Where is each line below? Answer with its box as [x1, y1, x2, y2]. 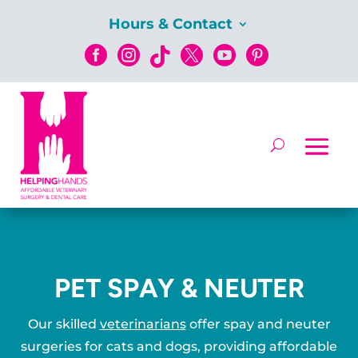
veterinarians [99, 316, 186, 332]
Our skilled [27, 316, 100, 332]
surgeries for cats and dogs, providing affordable [21, 338, 337, 354]
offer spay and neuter [185, 316, 331, 332]
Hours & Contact [109, 15, 233, 33]
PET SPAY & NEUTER [54, 272, 304, 304]
